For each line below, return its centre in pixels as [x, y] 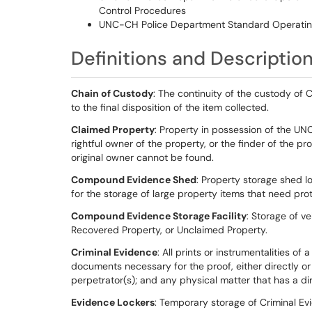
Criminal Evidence [114, 252]
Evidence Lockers [113, 302]
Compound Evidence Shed [134, 180]
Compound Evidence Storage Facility [159, 216]
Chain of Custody [112, 93]
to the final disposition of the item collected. [170, 107]
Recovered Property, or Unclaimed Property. [169, 230]
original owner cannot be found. [142, 157]
